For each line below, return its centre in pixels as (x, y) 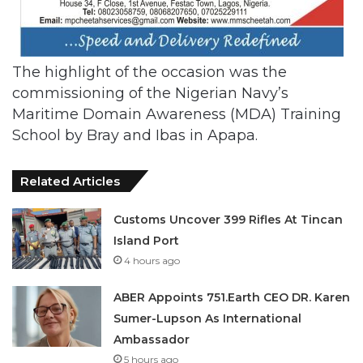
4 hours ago (152, 260)
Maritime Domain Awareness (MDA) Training (177, 114)
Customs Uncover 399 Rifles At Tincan (228, 219)
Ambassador (152, 339)
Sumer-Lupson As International (208, 318)
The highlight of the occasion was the (149, 72)
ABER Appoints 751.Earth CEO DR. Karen (232, 297)
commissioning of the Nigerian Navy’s (150, 93)
